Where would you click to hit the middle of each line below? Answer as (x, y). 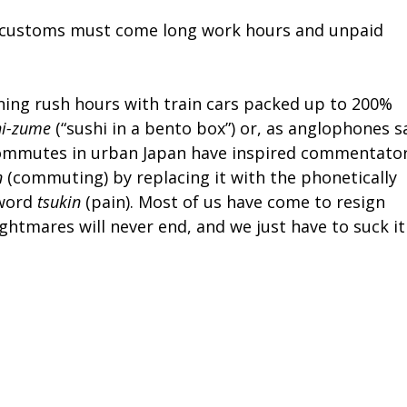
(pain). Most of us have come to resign (233, 202)
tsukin (59, 202)
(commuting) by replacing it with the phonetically (200, 178)
